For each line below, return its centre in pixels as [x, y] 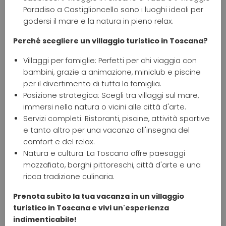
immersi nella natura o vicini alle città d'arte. [105, 107]
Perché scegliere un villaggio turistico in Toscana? [110, 41]
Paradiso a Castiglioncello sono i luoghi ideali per [113, 10]
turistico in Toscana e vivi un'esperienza [91, 208]
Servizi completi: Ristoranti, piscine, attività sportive [117, 119]
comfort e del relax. [59, 142]
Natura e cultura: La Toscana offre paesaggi [104, 154]
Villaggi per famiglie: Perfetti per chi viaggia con [110, 61]
